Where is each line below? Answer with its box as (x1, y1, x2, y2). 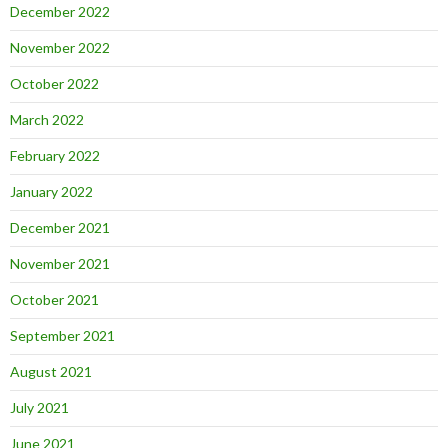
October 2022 (10, 75, 99, 92)
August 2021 (10, 363, 92, 380)
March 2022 (10, 111, 84, 128)
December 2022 (10, 3, 110, 20)
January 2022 (10, 183, 93, 200)
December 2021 (10, 219, 110, 236)
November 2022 (10, 39, 110, 56)
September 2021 (10, 327, 115, 344)
